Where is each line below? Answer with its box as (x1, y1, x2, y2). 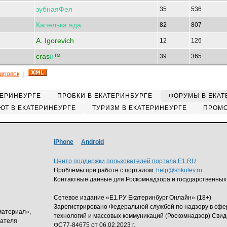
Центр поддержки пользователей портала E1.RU (54, 158, 196, 165)
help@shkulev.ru (156, 167, 202, 174)
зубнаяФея (36, 5, 72, 13)
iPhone (54, 138, 73, 145)
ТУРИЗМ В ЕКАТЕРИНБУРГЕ (92, 104, 187, 111)
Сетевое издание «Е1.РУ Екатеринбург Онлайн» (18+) (54, 194, 211, 201)
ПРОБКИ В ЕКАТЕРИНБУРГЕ (57, 92, 153, 99)
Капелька (36, 21, 67, 29)
